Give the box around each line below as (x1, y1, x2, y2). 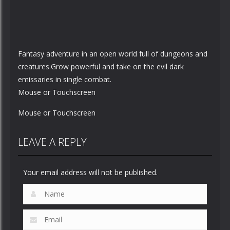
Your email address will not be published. (23, 167, 158, 178)
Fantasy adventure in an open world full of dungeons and (18, 49, 207, 59)
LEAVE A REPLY (18, 135, 87, 149)
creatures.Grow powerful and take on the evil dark (18, 62, 184, 72)
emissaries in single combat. (18, 74, 111, 85)
